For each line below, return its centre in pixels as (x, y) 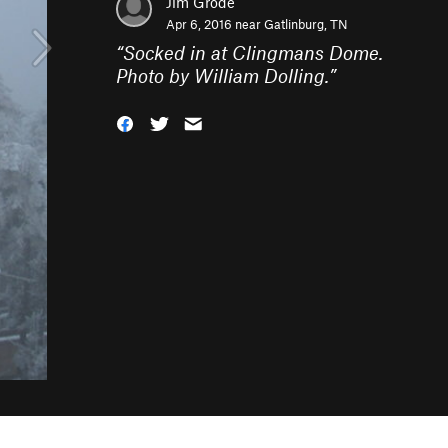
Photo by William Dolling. (222, 75)
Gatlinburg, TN (306, 24)
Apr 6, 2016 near (215, 24)
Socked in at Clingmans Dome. (253, 52)
